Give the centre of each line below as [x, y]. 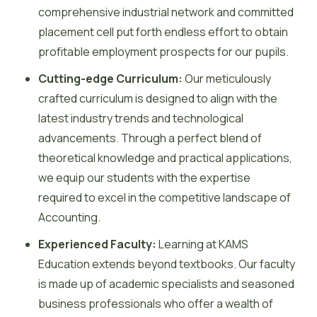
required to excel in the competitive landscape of [165, 198]
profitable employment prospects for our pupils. [163, 52]
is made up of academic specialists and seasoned [166, 284]
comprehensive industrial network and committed [166, 12]
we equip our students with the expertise [144, 178]
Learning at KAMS [202, 244]
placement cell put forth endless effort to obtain [163, 32]
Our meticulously [227, 79]
